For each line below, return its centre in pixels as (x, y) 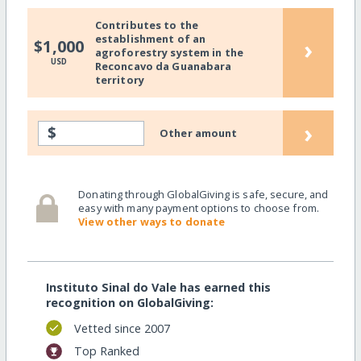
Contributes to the (147, 25)
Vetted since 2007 (122, 328)
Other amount (199, 133)
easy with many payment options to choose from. (199, 208)
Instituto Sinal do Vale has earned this (158, 288)
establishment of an (150, 38)
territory (119, 79)
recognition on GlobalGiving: (129, 303)
